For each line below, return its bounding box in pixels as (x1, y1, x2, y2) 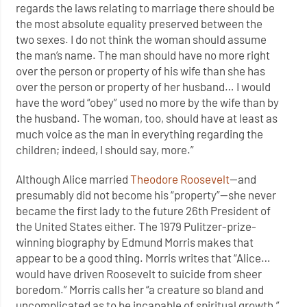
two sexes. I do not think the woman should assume (16, 32, 267, 47)
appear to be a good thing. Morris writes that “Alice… (16, 251, 271, 265)
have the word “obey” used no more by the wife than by (16, 95, 280, 110)
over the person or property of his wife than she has (16, 64, 266, 78)
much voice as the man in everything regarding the (16, 127, 264, 141)
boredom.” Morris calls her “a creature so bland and (16, 282, 265, 297)
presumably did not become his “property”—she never (16, 188, 277, 202)
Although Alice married (16, 172, 131, 186)
